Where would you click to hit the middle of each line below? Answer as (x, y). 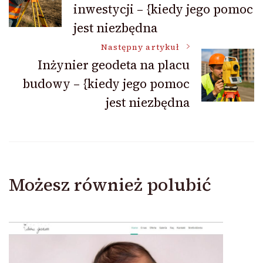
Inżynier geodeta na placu (114, 65)
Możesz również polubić (110, 185)
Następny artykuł (140, 48)
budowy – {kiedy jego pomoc (106, 84)
